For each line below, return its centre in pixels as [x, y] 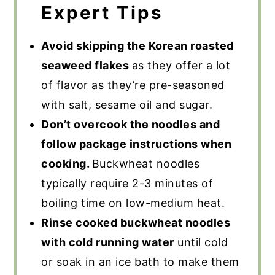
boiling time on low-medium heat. [133, 203]
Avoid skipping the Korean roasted [137, 46]
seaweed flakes [87, 66]
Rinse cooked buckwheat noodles [136, 223]
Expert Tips [102, 13]
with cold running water [108, 242]
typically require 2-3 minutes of [127, 184]
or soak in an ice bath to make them [140, 262]
